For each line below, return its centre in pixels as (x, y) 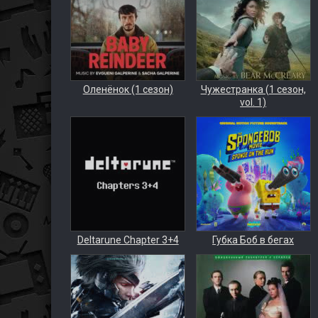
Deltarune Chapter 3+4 (128, 240)
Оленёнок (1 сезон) (128, 89)
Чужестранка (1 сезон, (253, 89)
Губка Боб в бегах (253, 240)
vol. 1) (253, 102)
